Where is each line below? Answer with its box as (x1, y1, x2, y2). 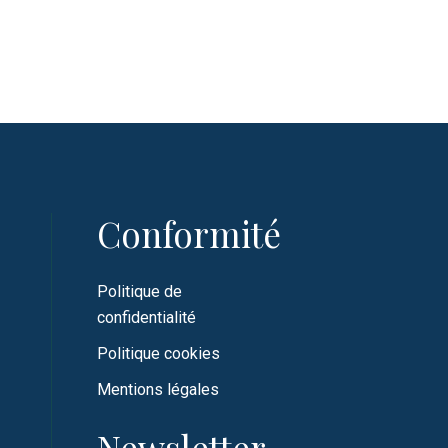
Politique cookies (97, 344, 220, 364)
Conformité (97, 210, 281, 258)
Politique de (97, 282, 182, 302)
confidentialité (97, 308, 196, 328)
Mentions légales (97, 380, 219, 400)
